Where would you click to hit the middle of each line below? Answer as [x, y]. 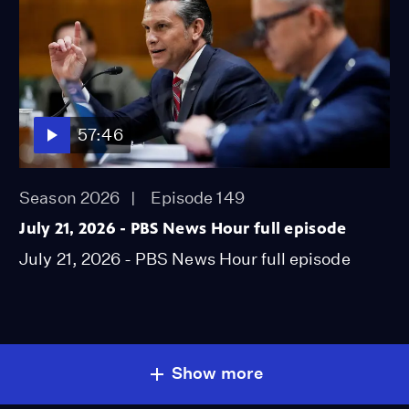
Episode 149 [198, 198]
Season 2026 [69, 198]
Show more [217, 373]
